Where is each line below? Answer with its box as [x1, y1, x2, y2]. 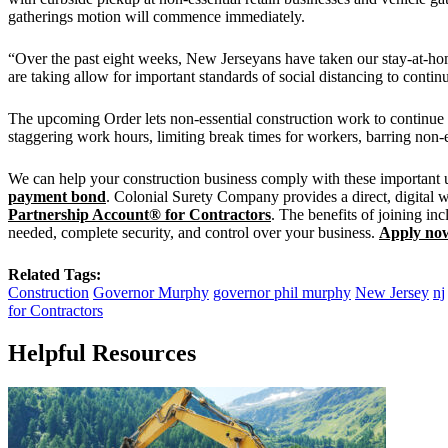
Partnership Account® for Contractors [8, 205, 271, 223]
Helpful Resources [8, 339, 196, 366]
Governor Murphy [93, 283, 209, 301]
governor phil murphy [213, 283, 351, 301]
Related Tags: [8, 265, 101, 283]
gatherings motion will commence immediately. [8, 7, 305, 25]
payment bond [8, 187, 106, 205]
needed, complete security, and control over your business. [8, 223, 379, 241]
